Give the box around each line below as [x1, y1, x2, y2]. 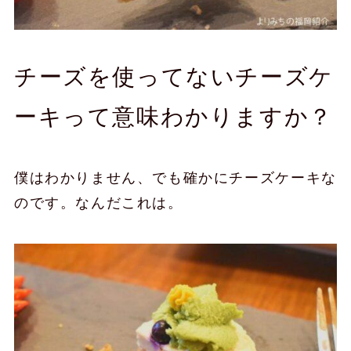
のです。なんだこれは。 [13, 195, 183, 212]
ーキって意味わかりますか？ [13, 104, 333, 130]
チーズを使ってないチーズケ [13, 64, 334, 90]
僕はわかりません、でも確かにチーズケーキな [13, 170, 337, 186]
